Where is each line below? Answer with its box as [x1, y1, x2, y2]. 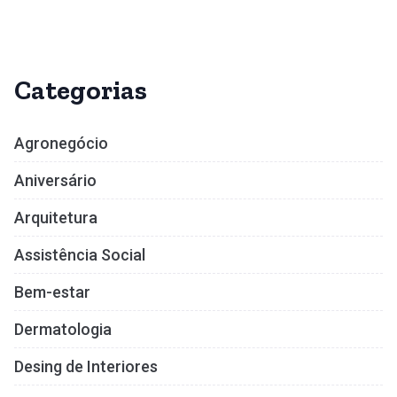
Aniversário [14, 170, 97, 190]
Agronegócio [14, 133, 108, 152]
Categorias [14, 74, 147, 106]
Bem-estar [14, 282, 90, 301]
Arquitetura [14, 207, 97, 227]
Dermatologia [14, 319, 112, 339]
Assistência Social [14, 245, 145, 264]
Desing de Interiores [14, 356, 158, 376]
